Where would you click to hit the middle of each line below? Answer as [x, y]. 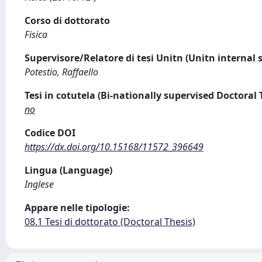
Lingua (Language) [68, 170]
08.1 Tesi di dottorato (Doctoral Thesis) [110, 222]
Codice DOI [50, 133]
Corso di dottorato [67, 20]
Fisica [36, 35]
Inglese [39, 184]
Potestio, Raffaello [61, 72]
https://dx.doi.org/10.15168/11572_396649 [114, 147]
